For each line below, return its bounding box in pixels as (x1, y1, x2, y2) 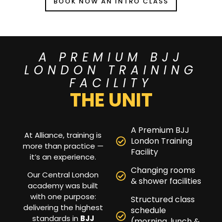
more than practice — (22, 140, 104, 151)
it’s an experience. (30, 151, 96, 162)
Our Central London (27, 169, 99, 180)
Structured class (131, 193, 195, 205)
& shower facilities (131, 175, 201, 187)
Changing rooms (131, 164, 195, 176)
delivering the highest (23, 202, 103, 213)
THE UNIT (69, 86, 153, 113)
